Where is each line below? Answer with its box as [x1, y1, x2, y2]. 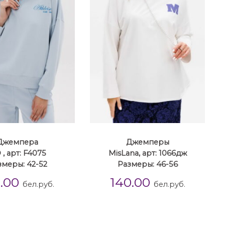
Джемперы [126, 138, 169, 147]
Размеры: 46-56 [117, 160, 178, 169]
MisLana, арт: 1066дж [108, 149, 187, 158]
